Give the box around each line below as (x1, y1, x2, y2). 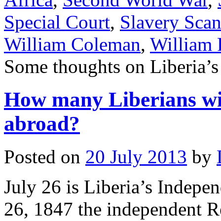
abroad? (4, 111, 80, 135)
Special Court (4, 11, 110, 33)
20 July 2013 (85, 146, 187, 167)
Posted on (4, 146, 80, 167)
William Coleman (4, 33, 141, 55)
